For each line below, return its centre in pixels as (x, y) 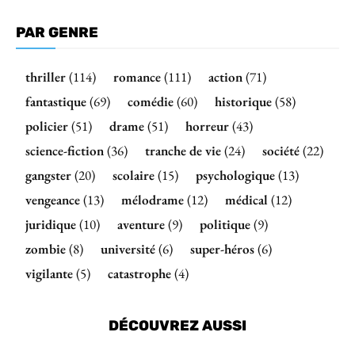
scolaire (134, 176)
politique (225, 225)
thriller (46, 77)
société (281, 151)
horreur (207, 126)
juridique (51, 225)
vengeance (53, 200)
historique (243, 102)
